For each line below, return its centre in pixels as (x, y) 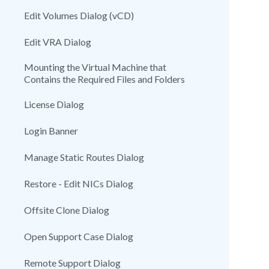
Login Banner (51, 131)
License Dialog (54, 104)
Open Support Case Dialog (79, 236)
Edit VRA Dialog (58, 42)
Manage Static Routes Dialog (84, 157)
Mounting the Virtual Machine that (95, 67)
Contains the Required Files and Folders (104, 79)
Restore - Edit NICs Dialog (79, 183)
